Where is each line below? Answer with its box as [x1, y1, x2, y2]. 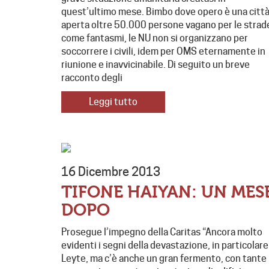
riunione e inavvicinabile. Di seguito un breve [61, 59, 250, 71]
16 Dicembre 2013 [61, 165, 160, 180]
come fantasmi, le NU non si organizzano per [61, 32, 248, 44]
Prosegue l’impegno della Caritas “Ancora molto [61, 226, 262, 238]
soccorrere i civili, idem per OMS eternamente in [61, 46, 265, 58]
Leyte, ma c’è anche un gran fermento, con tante [61, 253, 267, 265]
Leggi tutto [89, 96, 138, 108]
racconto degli [61, 72, 122, 84]
